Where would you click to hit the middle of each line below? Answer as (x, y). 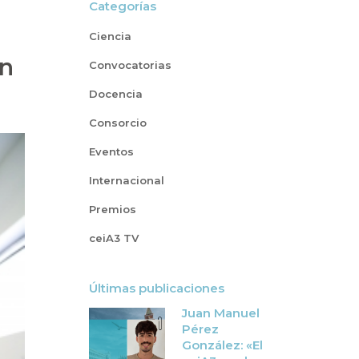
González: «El (222, 345)
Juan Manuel (221, 313)
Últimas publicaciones (157, 288)
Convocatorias (130, 65)
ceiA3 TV (114, 238)
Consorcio (118, 123)
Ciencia (110, 36)
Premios (113, 209)
